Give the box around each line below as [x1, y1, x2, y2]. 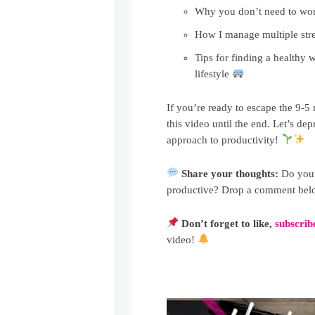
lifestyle [195, 67, 233, 79]
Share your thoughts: [181, 167, 279, 179]
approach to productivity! [167, 134, 282, 146]
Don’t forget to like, [181, 217, 276, 229]
